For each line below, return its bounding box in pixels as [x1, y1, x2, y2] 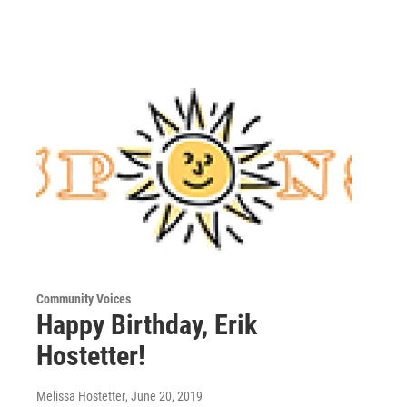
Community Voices [36, 291, 131, 306]
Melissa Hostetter [36, 388, 125, 403]
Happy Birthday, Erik [36, 308, 257, 341]
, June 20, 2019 [125, 388, 203, 403]
